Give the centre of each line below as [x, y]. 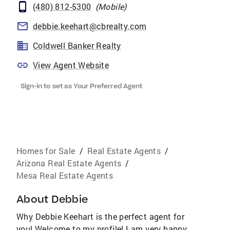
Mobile [111, 6]
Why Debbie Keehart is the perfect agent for [101, 216]
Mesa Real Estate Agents [65, 175]
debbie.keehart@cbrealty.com [90, 26]
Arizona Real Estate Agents [69, 163]
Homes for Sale [46, 151]
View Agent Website [71, 65]
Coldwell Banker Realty [77, 45]
